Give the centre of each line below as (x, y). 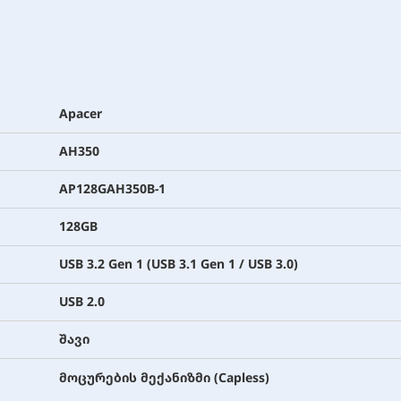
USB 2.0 (82, 302)
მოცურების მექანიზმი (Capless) (164, 377)
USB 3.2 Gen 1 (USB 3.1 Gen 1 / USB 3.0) (179, 264)
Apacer (81, 114)
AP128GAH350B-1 (112, 189)
